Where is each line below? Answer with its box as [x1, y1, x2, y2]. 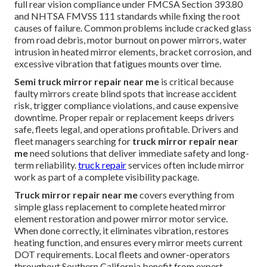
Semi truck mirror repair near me [14, 75, 159, 87]
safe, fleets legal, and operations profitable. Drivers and [14, 123, 238, 135]
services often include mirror [126, 159, 244, 170]
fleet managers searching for [14, 135, 132, 147]
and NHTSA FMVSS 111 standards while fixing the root [14, 10, 240, 21]
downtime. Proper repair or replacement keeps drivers [14, 111, 234, 123]
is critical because [159, 75, 234, 87]
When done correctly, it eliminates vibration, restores [14, 224, 229, 236]
